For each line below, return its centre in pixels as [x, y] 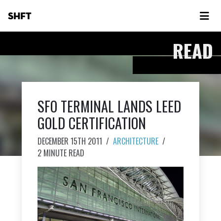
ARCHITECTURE [136, 141]
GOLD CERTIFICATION [92, 123]
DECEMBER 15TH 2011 [70, 141]
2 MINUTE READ [61, 153]
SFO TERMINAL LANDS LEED [109, 106]
